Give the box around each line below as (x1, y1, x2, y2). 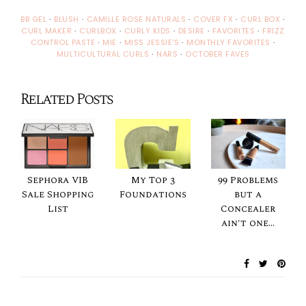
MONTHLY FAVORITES (186, 36, 270, 48)
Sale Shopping (21, 186, 94, 201)
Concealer (221, 201, 276, 216)
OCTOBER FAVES (185, 48, 250, 59)
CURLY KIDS (124, 25, 171, 36)
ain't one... (221, 215, 275, 230)
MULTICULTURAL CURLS (56, 48, 149, 59)
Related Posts (20, 87, 113, 111)
